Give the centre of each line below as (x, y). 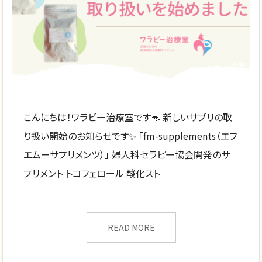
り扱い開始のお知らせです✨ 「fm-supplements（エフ (130, 135)
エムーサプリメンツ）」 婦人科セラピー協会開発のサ (127, 154)
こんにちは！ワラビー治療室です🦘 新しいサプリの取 (128, 117)
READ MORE (131, 227)
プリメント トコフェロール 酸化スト (92, 173)
